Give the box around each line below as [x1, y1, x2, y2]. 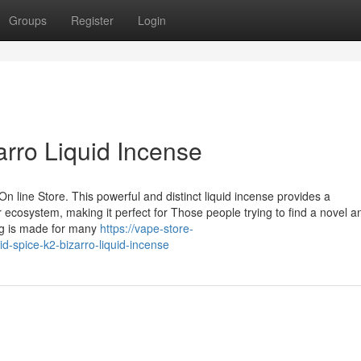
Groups [9, 12, 47, 28]
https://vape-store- [100, 220, 193, 236]
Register [71, 12, 114, 28]
